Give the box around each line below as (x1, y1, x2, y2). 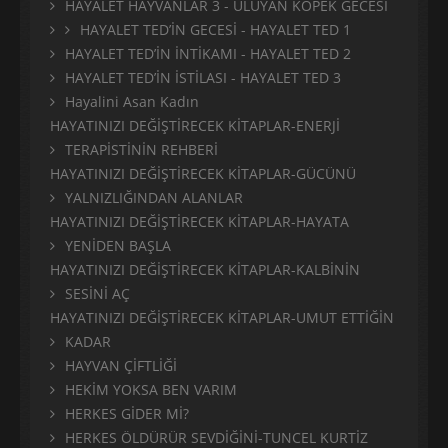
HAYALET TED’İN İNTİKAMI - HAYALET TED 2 (65, 44, 351, 64)
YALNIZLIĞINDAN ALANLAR (65, 188, 243, 208)
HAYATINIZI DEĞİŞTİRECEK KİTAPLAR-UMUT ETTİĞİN (50, 308, 394, 328)
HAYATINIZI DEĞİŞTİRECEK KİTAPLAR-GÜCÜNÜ (50, 164, 356, 184)
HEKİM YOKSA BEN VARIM (65, 380, 237, 400)
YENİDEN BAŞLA (65, 236, 171, 256)
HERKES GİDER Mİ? (65, 404, 189, 424)
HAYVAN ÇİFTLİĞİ (65, 356, 177, 376)
